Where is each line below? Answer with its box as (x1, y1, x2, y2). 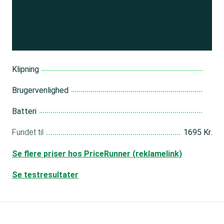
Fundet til (12, 127, 43, 137)
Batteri (12, 106, 36, 116)
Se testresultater (12, 169, 78, 179)
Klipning (12, 64, 39, 74)
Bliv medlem (24, 16, 102, 34)
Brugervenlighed (12, 85, 68, 95)
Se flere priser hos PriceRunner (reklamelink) (12, 148, 182, 158)
